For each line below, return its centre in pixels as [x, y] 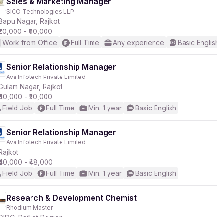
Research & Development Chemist [71, 198]
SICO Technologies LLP [40, 11]
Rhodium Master [30, 208]
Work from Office [30, 42]
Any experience [139, 42]
